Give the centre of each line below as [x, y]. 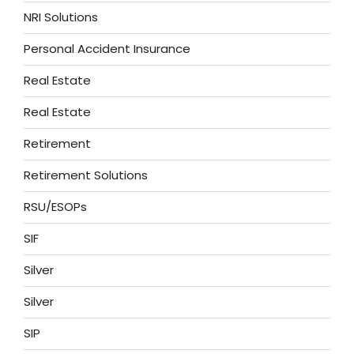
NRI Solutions [61, 17]
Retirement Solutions [86, 175]
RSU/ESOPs [55, 207]
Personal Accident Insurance [107, 49]
